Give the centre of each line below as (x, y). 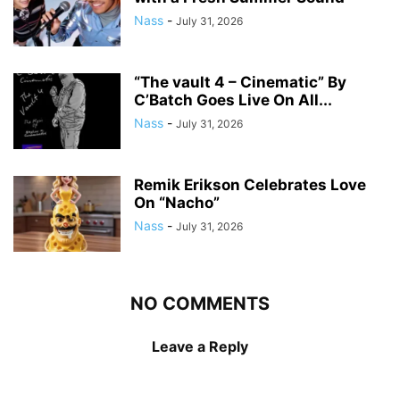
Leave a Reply (200, 346)
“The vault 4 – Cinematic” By (240, 82)
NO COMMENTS (200, 303)
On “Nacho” (177, 202)
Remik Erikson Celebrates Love (250, 184)
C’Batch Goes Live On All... (233, 100)
